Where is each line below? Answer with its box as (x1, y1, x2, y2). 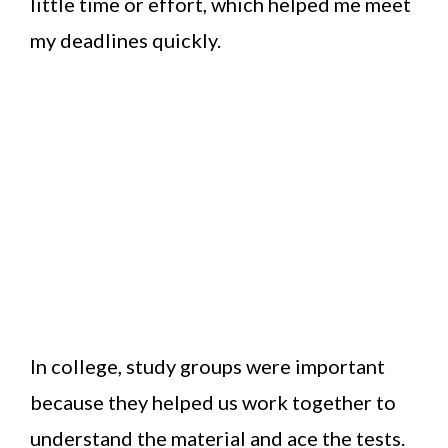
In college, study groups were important (30, 354, 385, 379)
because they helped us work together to (30, 390, 396, 415)
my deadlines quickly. (30, 28, 221, 53)
